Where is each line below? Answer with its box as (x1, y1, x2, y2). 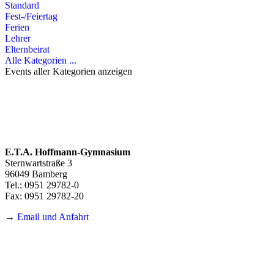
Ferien (5, 21, 29, 32)
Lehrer (5, 32, 31, 43)
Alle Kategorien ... (5, 54, 76, 65)
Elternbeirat (5, 43, 50, 54)
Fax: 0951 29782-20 (5, 190, 84, 201)
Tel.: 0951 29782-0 (5, 179, 79, 190)
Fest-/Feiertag (5, 10, 57, 21)
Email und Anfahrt (17, 211, 89, 222)
